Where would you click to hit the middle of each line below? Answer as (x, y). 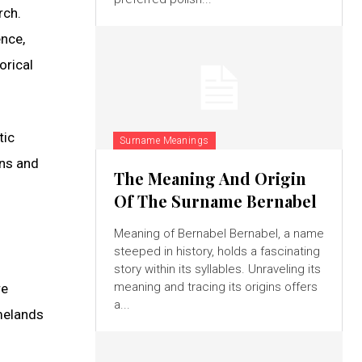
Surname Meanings (164, 140)
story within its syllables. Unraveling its (217, 269)
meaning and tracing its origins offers (215, 286)
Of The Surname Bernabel (215, 200)
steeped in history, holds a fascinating (217, 251)
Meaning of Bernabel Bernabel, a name (219, 233)
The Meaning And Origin (210, 178)
